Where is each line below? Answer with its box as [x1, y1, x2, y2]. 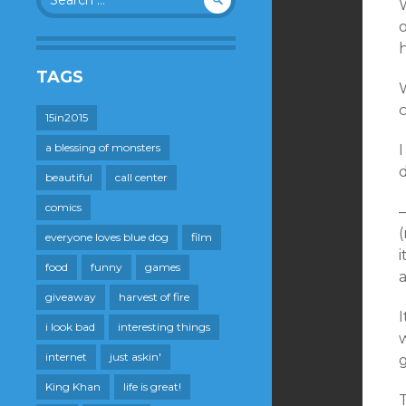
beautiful [45, 170, 92, 184]
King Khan [45, 380, 101, 393]
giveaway [45, 290, 96, 304]
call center [115, 170, 168, 184]
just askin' [110, 350, 161, 363]
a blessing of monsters [45, 140, 160, 154]
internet [45, 350, 87, 363]
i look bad [45, 320, 95, 333]
